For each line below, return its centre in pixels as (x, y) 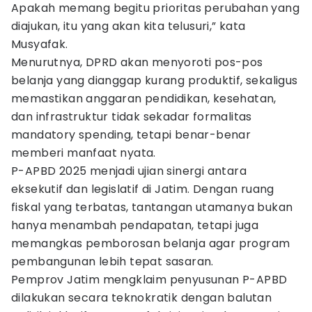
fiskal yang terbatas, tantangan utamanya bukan (152, 207)
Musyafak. (40, 44)
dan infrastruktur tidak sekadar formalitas (132, 117)
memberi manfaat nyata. (84, 153)
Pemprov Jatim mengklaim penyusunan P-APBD (149, 280)
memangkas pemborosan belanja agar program (151, 243)
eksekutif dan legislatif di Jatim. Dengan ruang (143, 189)
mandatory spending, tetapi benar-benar (131, 135)
